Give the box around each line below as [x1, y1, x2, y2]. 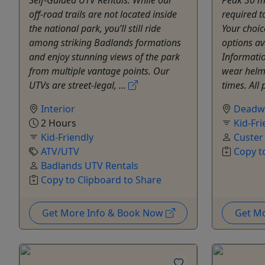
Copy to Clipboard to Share [41, 173, 161, 186]
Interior [41, 102, 75, 115]
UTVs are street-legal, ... [29, 78, 128, 92]
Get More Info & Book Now [41, 206, 166, 219]
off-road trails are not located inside [29, 7, 177, 21]
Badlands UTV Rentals [41, 159, 138, 172]
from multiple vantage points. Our [29, 64, 169, 77]
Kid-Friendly [41, 130, 93, 144]
